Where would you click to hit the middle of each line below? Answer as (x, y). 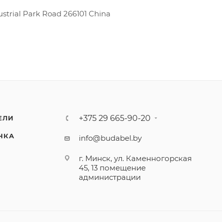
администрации (110, 177)
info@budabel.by (111, 138)
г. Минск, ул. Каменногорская (136, 158)
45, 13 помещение (112, 168)
